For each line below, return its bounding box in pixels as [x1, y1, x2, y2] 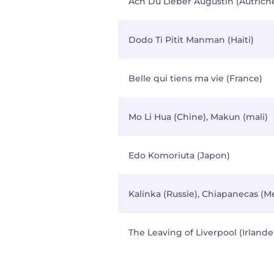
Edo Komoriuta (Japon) [128, 150, 230, 161]
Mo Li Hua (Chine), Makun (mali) [128, 111, 268, 122]
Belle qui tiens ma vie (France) [128, 73, 262, 84]
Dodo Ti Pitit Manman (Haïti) [128, 34, 254, 45]
